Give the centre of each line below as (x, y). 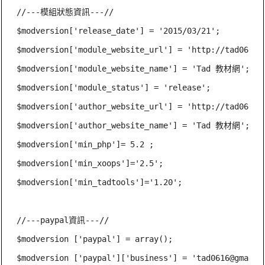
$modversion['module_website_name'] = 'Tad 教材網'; (133, 68)
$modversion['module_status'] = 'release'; (114, 87)
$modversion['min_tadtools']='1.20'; (100, 182)
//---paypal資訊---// (63, 220)
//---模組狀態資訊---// (65, 12)
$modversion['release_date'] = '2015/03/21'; (119, 30)
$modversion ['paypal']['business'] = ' (107, 258)
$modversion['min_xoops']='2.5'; (90, 163)
